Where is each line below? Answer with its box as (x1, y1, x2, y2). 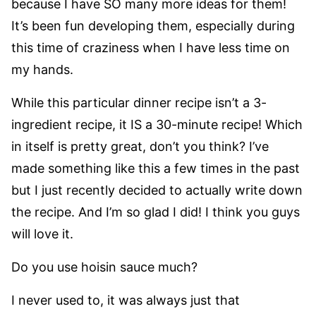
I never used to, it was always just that (11, 293, 240, 308)
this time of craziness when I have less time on (11, 40, 290, 55)
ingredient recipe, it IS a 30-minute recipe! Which (11, 117, 303, 132)
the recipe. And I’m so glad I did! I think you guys (11, 205, 300, 219)
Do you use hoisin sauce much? (11, 260, 197, 274)
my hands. (11, 62, 73, 77)
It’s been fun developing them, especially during (11, 18, 295, 33)
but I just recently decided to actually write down (11, 183, 303, 197)
